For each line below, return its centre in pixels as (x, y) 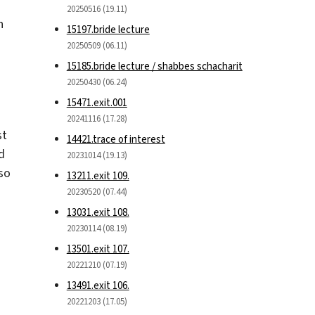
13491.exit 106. (98, 285)
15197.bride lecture (108, 29)
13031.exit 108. (98, 212)
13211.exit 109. (98, 175)
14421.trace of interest (116, 139)
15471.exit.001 (97, 102)
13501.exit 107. (98, 249)
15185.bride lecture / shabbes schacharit (154, 66)
